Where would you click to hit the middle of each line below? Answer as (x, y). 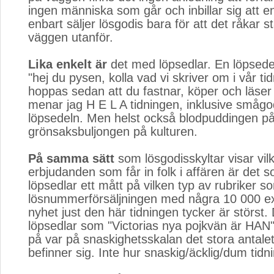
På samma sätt (71, 158)
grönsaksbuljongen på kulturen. (113, 131)
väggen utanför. (71, 37)
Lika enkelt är (68, 64)
